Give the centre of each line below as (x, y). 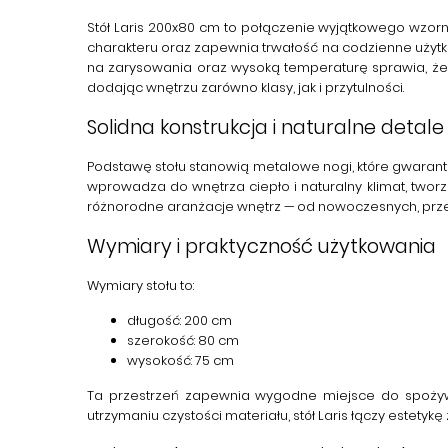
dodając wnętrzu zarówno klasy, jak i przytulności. (245, 87)
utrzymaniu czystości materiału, (190, 415)
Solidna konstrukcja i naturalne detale (265, 127)
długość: (154, 320)
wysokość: (159, 360)
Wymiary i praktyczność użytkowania (261, 246)
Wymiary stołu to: (140, 285)
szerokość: (161, 340)
